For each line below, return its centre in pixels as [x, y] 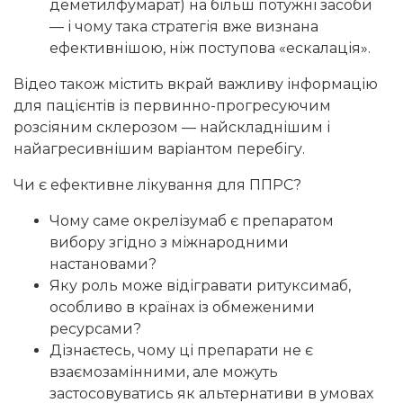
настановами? [103, 264]
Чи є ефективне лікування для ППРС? [157, 185]
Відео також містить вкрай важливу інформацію [196, 85]
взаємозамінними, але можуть [164, 372]
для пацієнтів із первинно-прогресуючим [172, 106]
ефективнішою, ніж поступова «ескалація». [210, 49]
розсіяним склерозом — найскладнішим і [172, 128]
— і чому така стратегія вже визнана [184, 27]
